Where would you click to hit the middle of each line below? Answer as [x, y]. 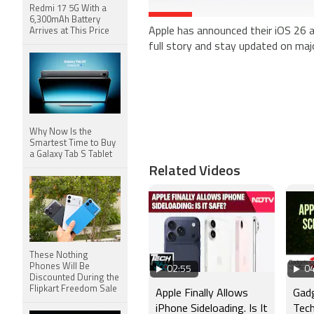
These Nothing [59, 255]
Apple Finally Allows [202, 294]
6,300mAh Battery [65, 20]
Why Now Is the [61, 132]
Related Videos [194, 170]
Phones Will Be [60, 267]
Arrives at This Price [69, 31]
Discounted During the [74, 278]
